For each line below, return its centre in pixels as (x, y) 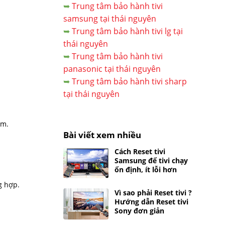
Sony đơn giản (139, 211)
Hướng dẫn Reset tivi (151, 202)
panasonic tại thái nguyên (112, 69)
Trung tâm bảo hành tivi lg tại (127, 31)
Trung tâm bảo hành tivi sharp (129, 81)
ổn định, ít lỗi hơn (146, 170)
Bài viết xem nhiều (102, 135)
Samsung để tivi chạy (151, 160)
